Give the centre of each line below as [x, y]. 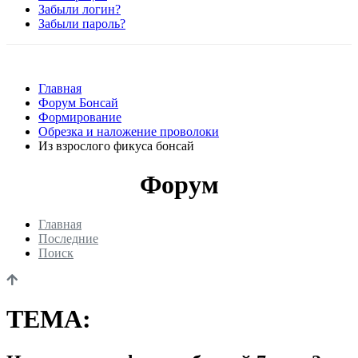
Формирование [80, 117]
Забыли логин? [80, 9]
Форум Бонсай [78, 102]
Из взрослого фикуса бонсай [116, 145]
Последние [68, 238]
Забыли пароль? [82, 23]
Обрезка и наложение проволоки [129, 131]
